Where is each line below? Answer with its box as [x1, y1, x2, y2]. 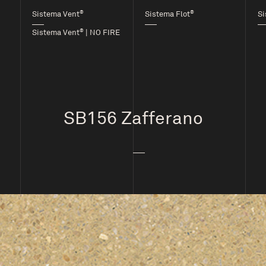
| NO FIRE [84, 28, 120, 37]
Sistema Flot [145, 9, 190, 19]
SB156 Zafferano [63, 107, 203, 129]
